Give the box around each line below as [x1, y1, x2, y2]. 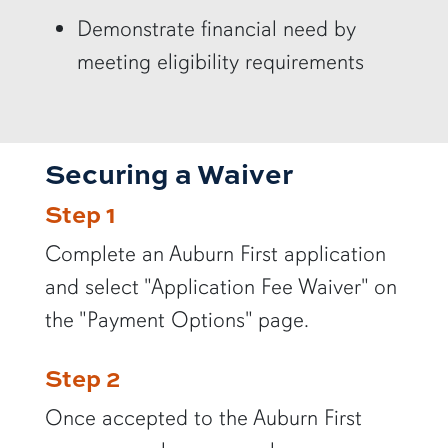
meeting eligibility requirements [76, 47, 364, 75]
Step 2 [44, 360, 121, 395]
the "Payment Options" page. [44, 306, 309, 334]
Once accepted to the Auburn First [44, 404, 362, 432]
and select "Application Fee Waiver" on [44, 273, 397, 301]
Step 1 [44, 196, 116, 231]
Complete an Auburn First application [44, 240, 386, 268]
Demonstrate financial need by [76, 14, 356, 42]
